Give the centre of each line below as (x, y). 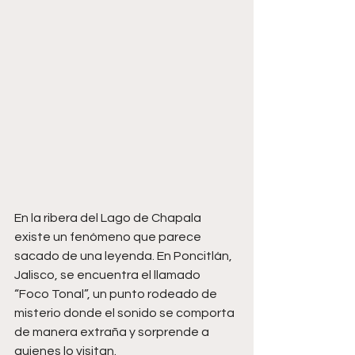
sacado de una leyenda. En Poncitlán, (124, 256)
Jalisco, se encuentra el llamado (109, 275)
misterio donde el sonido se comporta (126, 313)
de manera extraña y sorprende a (113, 332)
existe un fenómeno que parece (109, 237)
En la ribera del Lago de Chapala (109, 218)
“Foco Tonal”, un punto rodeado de (117, 294)
